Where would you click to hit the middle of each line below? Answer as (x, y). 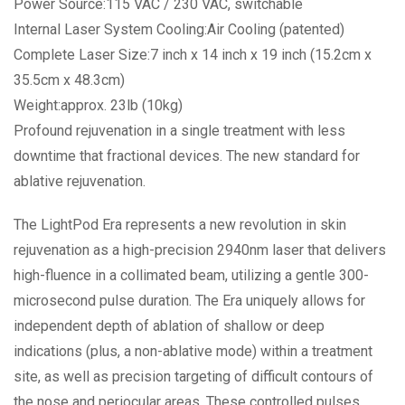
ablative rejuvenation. (80, 181)
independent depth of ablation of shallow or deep (169, 325)
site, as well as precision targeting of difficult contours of (193, 376)
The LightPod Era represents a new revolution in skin (180, 224)
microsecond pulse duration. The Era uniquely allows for (189, 300)
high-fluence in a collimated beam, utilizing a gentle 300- (191, 275)
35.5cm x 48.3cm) (69, 80)
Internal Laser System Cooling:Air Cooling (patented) (179, 29)
